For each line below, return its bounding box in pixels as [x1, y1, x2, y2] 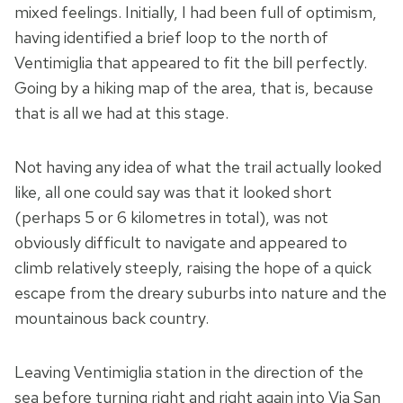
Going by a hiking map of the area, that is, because [14, 77, 373, 99]
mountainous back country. [14, 308, 209, 329]
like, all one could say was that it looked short [14, 182, 332, 203]
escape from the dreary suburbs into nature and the [14, 282, 387, 304]
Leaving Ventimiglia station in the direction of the [14, 362, 363, 383]
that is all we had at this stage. [14, 103, 228, 124]
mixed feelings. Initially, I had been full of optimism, [14, 2, 377, 23]
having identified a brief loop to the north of [14, 27, 328, 49]
